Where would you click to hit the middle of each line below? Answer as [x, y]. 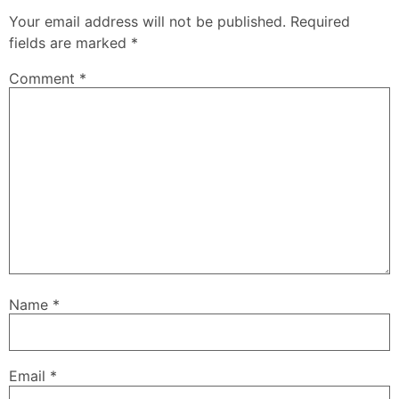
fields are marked [70, 42]
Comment [44, 78]
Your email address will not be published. [147, 21]
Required [320, 21]
